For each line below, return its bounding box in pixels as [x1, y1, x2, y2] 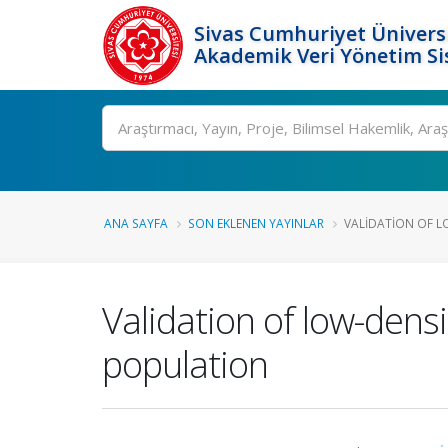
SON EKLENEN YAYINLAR [188, 215, 324, 231]
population [102, 339, 268, 389]
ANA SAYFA [104, 215, 168, 231]
